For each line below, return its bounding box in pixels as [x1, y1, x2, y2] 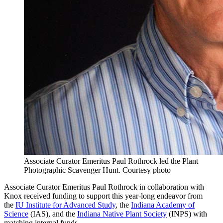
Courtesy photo [122, 166, 171, 175]
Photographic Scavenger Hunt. [24, 166, 120, 175]
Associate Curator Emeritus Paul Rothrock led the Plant [24, 157, 198, 166]
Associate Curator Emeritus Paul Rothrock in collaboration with [4, 183, 204, 192]
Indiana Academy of [131, 201, 195, 210]
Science [4, 210, 28, 219]
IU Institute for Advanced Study [15, 201, 115, 210]
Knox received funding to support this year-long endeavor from [4, 192, 203, 201]
